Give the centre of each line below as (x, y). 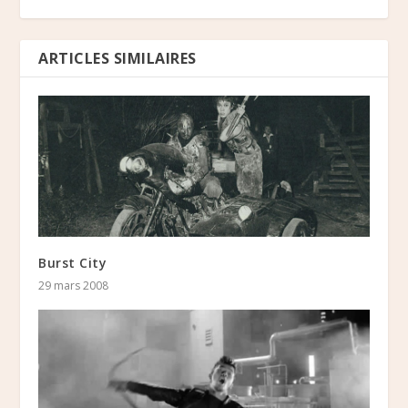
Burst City (73, 262)
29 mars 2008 (74, 285)
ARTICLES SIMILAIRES (117, 59)
